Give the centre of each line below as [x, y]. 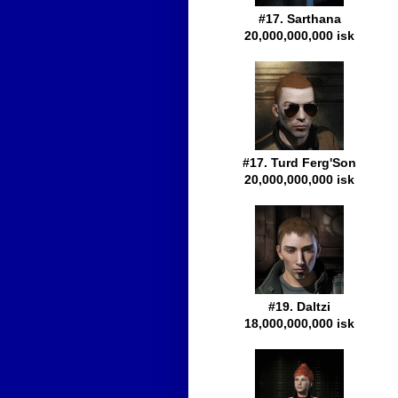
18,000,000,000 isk [299, 324]
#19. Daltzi [299, 307]
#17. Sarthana [299, 19]
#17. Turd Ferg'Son [299, 163]
